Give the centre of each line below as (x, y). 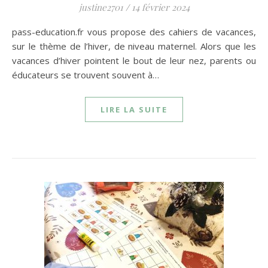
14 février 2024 (160, 7)
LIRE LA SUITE (134, 109)
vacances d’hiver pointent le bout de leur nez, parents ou (134, 60)
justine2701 (101, 7)
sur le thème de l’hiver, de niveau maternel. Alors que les (134, 46)
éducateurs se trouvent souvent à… (86, 75)
